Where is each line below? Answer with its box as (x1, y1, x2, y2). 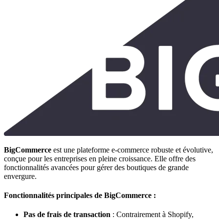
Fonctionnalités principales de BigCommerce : (4, 191, 156, 200)
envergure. (4, 172, 37, 180)
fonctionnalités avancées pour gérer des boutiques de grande (4, 163, 189, 172)
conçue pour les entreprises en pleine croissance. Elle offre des (4, 154, 196, 163)
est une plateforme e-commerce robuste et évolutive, (51, 145, 213, 154)
